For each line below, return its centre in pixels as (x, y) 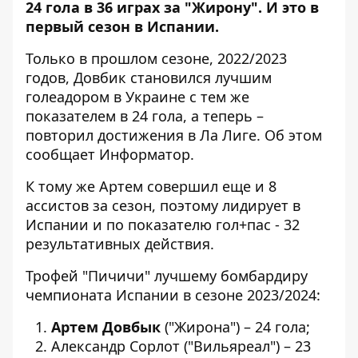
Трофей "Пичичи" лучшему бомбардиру (167, 276)
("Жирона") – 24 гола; (235, 327)
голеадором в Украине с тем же (137, 97)
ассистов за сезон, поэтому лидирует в (163, 205)
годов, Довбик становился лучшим (149, 78)
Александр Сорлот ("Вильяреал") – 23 (181, 346)
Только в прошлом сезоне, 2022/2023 (156, 58)
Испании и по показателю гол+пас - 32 (163, 225)
